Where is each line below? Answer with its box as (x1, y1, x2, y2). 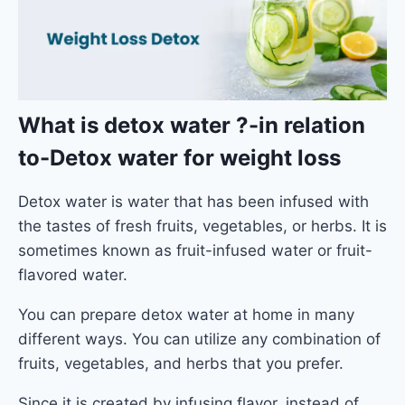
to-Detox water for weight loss (18, 144, 341, 171)
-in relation (249, 111, 365, 138)
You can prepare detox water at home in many (18, 305, 354, 324)
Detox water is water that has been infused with (18, 192, 369, 211)
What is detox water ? (18, 111, 249, 138)
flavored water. (18, 265, 127, 284)
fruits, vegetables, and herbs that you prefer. (18, 353, 344, 372)
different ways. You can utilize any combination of (18, 329, 381, 348)
